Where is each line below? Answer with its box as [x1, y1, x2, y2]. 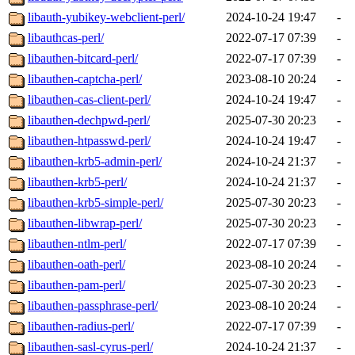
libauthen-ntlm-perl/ [28, 237, 126, 251]
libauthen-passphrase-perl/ [28, 299, 158, 313]
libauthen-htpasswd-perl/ [28, 134, 151, 148]
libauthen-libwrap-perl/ [28, 216, 142, 231]
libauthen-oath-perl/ [28, 258, 125, 272]
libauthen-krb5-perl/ [28, 175, 127, 189]
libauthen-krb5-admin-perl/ [28, 155, 162, 169]
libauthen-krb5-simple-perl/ [28, 196, 163, 210]
